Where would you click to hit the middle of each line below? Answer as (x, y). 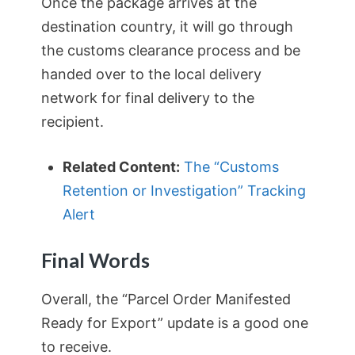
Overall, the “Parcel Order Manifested (166, 299)
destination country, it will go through (167, 26)
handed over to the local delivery (151, 74)
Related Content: (121, 166)
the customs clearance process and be (171, 50)
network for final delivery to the (148, 97)
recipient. (73, 121)
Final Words (95, 260)
